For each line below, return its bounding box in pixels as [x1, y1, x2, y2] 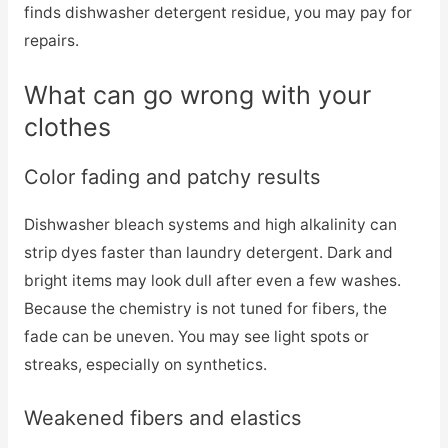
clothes [23, 112, 111, 143]
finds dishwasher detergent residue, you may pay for [23, 2, 412, 22]
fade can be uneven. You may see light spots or [23, 327, 369, 347]
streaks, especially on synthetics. [23, 355, 267, 375]
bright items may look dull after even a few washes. [23, 271, 401, 291]
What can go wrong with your [23, 80, 371, 111]
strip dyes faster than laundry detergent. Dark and [23, 243, 393, 263]
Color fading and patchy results [23, 165, 320, 190]
